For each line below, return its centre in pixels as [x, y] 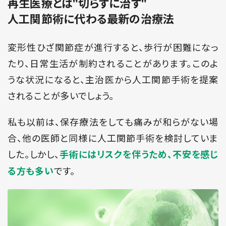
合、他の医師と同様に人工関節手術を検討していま [113, 138]
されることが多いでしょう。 [61, 96]
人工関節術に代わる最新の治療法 [91, 19]
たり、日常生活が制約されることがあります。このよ [113, 63]
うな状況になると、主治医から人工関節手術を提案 [113, 79]
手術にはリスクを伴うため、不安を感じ [139, 155]
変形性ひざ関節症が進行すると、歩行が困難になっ [113, 47]
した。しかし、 [34, 154]
